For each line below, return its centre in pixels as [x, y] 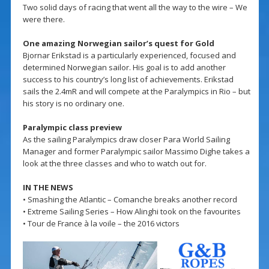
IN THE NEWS [48, 187]
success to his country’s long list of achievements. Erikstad [128, 79]
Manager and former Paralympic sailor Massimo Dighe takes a [136, 151]
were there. [44, 19]
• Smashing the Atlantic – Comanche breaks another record [130, 199]
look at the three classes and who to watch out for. [114, 163]
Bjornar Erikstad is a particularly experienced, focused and [129, 55]
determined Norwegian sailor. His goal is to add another [124, 67]
